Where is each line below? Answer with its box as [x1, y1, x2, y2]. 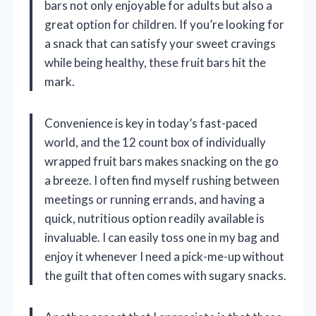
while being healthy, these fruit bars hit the [44, 55, 266, 71]
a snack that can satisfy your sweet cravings [44, 36, 276, 51]
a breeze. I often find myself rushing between [44, 173, 279, 188]
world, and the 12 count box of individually [44, 135, 266, 150]
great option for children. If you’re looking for [44, 17, 284, 32]
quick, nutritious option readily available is [44, 211, 265, 226]
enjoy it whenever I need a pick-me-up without [44, 249, 284, 265]
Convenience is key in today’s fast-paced [44, 116, 257, 131]
